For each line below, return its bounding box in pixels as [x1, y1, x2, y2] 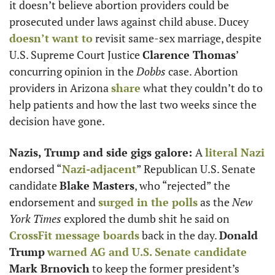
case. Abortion [166, 64, 238, 79]
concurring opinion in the [9, 64, 136, 79]
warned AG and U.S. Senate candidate [47, 244, 247, 259]
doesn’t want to [9, 31, 93, 45]
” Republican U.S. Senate [136, 161, 255, 176]
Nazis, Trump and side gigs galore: [9, 145, 195, 160]
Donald [219, 228, 258, 242]
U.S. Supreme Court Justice [9, 47, 142, 62]
